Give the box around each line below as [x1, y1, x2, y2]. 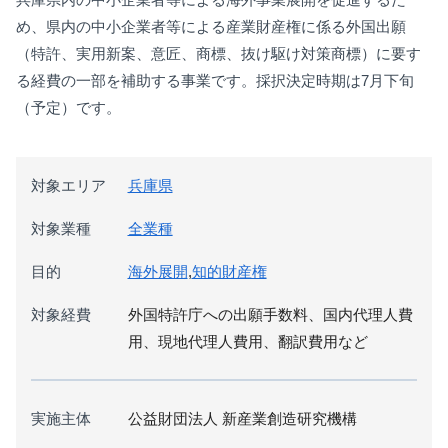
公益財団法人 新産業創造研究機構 [127, 409, 357, 427]
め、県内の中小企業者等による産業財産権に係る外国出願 [16, 17, 406, 35]
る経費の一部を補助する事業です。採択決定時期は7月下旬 [16, 71, 414, 89]
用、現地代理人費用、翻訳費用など [127, 332, 368, 350]
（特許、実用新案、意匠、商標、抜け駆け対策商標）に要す [16, 44, 421, 62]
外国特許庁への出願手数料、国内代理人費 [127, 305, 413, 323]
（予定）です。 [16, 98, 121, 116]
